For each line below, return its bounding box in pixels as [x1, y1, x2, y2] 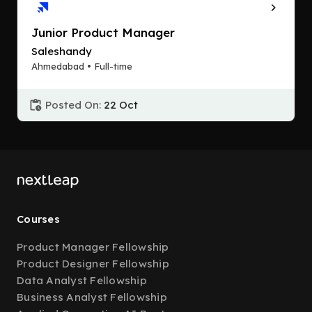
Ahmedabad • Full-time [31, 61, 132, 72]
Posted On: [45, 98, 101, 111]
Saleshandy [31, 45, 92, 58]
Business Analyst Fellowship [17, 290, 167, 304]
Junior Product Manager [31, 25, 175, 40]
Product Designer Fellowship [17, 257, 169, 270]
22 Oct [104, 98, 138, 111]
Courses [17, 212, 60, 226]
